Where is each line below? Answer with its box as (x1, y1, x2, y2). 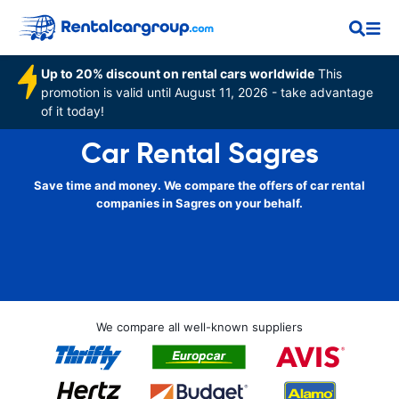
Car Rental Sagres (80, 135, 319, 171)
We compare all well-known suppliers (96, 320, 303, 334)
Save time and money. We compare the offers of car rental (34, 178, 365, 192)
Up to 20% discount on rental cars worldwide (41, 66, 315, 81)
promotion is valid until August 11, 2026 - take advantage (41, 85, 374, 100)
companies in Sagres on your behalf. (96, 196, 303, 210)
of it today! (41, 103, 105, 118)
